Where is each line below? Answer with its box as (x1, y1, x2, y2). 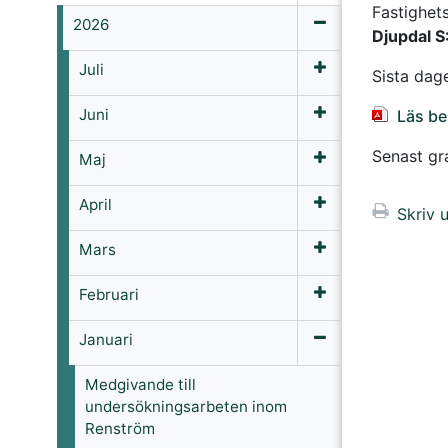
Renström (85, 419, 155, 438)
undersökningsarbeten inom (85, 397, 287, 416)
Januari (79, 330, 133, 349)
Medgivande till (85, 375, 196, 394)
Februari (79, 285, 139, 304)
